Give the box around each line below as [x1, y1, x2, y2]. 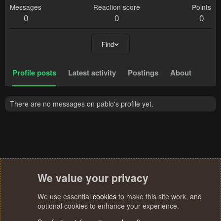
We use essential [37, 191, 93, 201]
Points [192, 2, 211, 12]
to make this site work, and [116, 191, 202, 201]
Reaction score [93, 2, 140, 12]
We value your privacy [37, 170, 148, 185]
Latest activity [68, 67, 116, 78]
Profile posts [12, 67, 56, 78]
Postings [128, 67, 158, 78]
